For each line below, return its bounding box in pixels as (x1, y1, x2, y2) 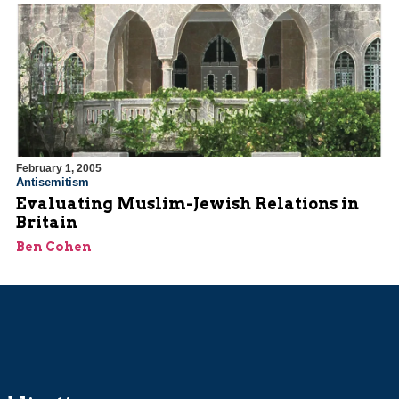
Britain (16, 213, 77, 232)
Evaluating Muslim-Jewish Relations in (16, 194, 359, 214)
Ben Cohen (16, 240, 92, 255)
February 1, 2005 (16, 162, 102, 175)
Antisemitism (16, 175, 89, 190)
